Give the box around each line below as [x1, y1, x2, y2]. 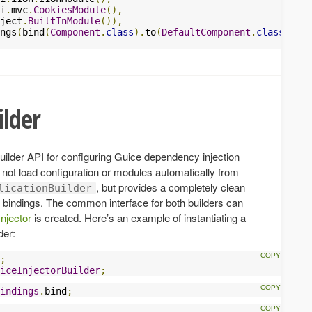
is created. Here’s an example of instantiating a [31, 210, 246, 225]
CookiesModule [33, 3, 106, 15]
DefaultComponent [162, 26, 251, 38]
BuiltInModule [28, 15, 100, 26]
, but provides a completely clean [96, 179, 245, 194]
